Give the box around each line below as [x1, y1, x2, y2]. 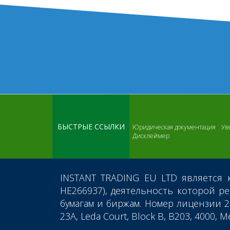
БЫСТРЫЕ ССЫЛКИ [57, 122, 125, 131]
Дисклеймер [132, 131, 169, 140]
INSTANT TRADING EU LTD [60, 171, 177, 184]
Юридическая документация [132, 123, 216, 131]
